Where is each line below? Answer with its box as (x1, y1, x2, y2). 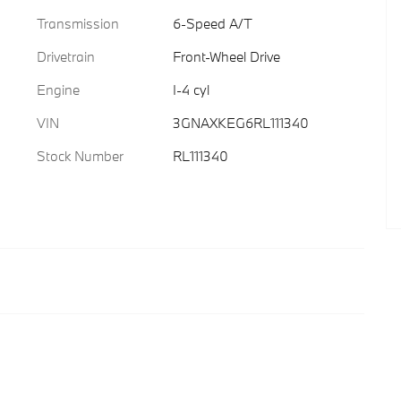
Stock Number (37, 147, 124, 165)
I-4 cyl (172, 81, 209, 98)
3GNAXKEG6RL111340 (172, 114, 309, 132)
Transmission (37, 14, 119, 32)
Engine (37, 81, 80, 98)
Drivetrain (37, 47, 95, 65)
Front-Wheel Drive (172, 47, 281, 65)
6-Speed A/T (172, 14, 252, 32)
